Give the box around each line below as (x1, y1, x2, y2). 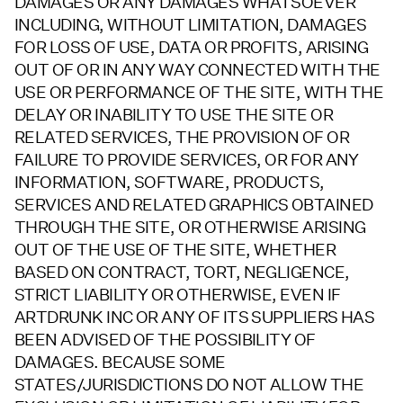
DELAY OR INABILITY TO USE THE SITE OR (14, 104, 334, 124)
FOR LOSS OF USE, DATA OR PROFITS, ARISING (14, 37, 369, 57)
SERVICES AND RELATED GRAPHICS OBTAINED (14, 194, 373, 214)
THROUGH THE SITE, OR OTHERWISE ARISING (14, 217, 366, 237)
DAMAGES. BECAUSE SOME (14, 352, 226, 372)
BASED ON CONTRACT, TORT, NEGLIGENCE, (14, 262, 350, 282)
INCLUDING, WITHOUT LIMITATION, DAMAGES (14, 14, 367, 34)
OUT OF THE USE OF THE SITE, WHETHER (14, 239, 336, 259)
